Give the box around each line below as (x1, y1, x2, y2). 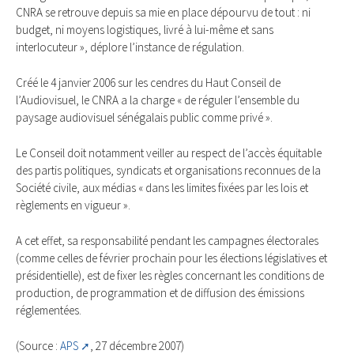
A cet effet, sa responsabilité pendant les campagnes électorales (16, 232, 318, 248)
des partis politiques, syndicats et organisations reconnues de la (16, 163, 321, 179)
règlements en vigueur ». (16, 198, 130, 213)
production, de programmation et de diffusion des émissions (16, 284, 304, 300)
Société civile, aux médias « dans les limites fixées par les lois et (16, 180, 308, 196)
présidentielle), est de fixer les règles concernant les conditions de (16, 267, 324, 283)
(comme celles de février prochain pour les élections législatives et (16, 250, 327, 265)
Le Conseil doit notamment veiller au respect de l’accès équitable (16, 145, 322, 161)
